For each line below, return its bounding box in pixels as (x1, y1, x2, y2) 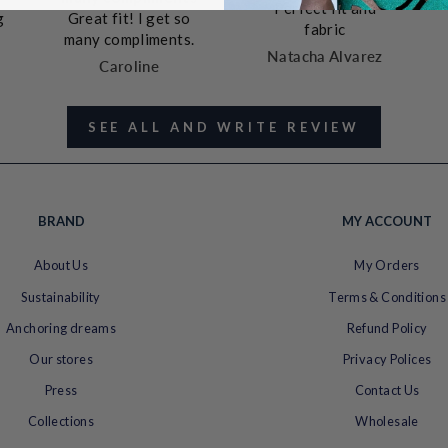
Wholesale (355, 413, 419, 430)
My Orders (354, 257, 420, 274)
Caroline (99, 57, 160, 76)
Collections (27, 413, 95, 430)
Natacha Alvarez (267, 46, 383, 65)
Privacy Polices (342, 351, 432, 368)
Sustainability (21, 288, 101, 305)
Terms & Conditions (328, 288, 446, 305)
